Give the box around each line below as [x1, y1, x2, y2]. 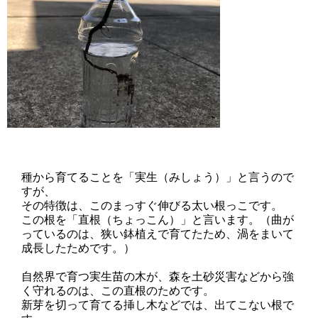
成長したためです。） [21, 239, 135, 256]
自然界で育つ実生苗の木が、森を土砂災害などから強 [21, 268, 294, 284]
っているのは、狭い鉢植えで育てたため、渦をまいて [21, 225, 294, 241]
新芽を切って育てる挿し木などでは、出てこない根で [21, 296, 294, 312]
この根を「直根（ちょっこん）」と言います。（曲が [21, 211, 294, 227]
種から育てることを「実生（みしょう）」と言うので [21, 168, 294, 185]
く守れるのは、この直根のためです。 [21, 282, 214, 298]
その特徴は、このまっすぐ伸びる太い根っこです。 [21, 197, 283, 213]
